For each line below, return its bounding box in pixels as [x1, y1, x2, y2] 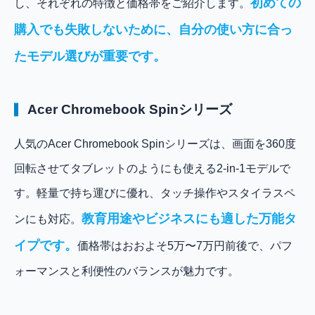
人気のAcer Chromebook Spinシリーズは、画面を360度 [14, 137, 296, 150]
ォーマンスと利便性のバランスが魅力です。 [14, 264, 239, 277]
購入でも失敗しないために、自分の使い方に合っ [14, 22, 292, 37]
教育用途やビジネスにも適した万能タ [82, 211, 297, 226]
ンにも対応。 [14, 212, 82, 225]
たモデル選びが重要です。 [14, 49, 166, 63]
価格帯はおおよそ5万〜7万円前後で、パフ [77, 239, 292, 252]
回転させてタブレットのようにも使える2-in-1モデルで [14, 162, 290, 174]
